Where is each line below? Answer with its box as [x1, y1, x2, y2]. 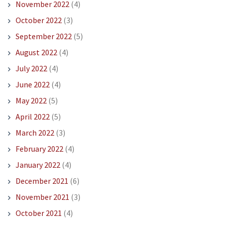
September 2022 [15, 31, 72, 42]
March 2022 [15, 128, 54, 138]
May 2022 [15, 95, 47, 106]
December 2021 [15, 176, 68, 186]
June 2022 [15, 79, 50, 90]
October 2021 [15, 208, 62, 218]
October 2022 [15, 15, 62, 26]
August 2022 [15, 47, 57, 58]
